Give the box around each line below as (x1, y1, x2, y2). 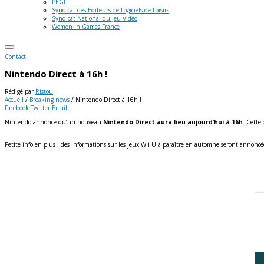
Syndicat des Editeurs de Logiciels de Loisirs (52, 6, 169, 14)
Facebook (5, 103, 29, 112)
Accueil (5, 95, 24, 104)
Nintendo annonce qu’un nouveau (5, 117, 103, 126)
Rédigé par (5, 87, 35, 95)
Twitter (31, 103, 50, 112)
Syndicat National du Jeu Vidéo (52, 14, 137, 22)
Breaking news (29, 95, 70, 104)
